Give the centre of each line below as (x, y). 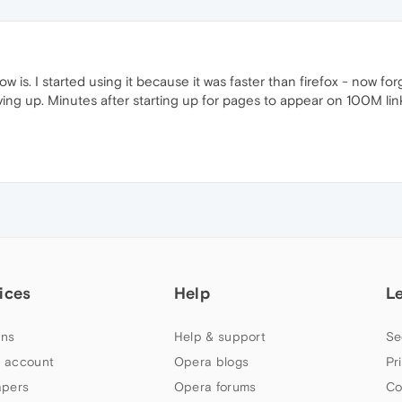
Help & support (220, 337)
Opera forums (215, 387)
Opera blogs (211, 362)
